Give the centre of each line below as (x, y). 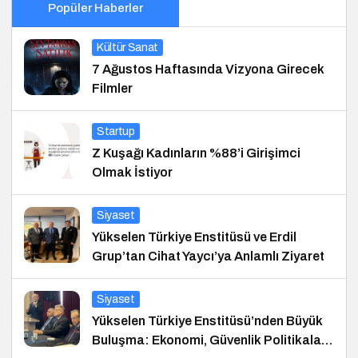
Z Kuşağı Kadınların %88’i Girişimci (196, 153)
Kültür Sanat (127, 48)
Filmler (112, 89)
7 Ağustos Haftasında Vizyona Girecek (208, 70)
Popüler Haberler (95, 8)
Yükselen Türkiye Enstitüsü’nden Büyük (207, 321)
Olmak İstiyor (132, 173)
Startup (116, 132)
